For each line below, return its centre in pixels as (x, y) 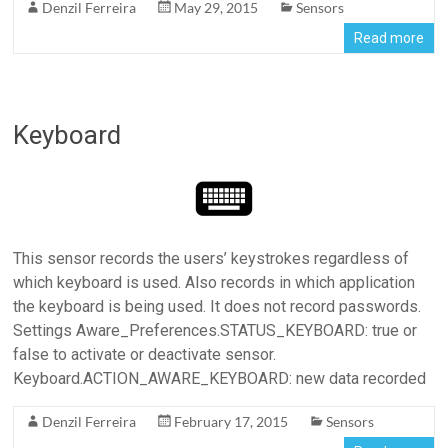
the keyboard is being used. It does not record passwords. (217, 306)
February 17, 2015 (231, 421)
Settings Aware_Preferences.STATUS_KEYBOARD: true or (215, 330)
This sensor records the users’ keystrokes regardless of (211, 258)
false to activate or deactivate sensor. (145, 354)
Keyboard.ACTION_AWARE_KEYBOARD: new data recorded (220, 378)
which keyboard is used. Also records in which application (214, 282)
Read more (388, 38)
